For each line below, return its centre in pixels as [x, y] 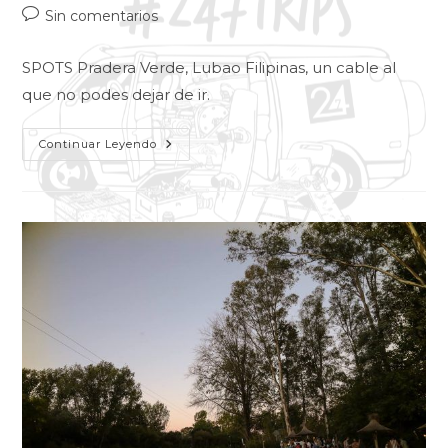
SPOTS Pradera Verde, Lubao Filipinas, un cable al [209, 68]
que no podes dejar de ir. [116, 95]
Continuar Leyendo [98, 144]
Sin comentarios [102, 16]
